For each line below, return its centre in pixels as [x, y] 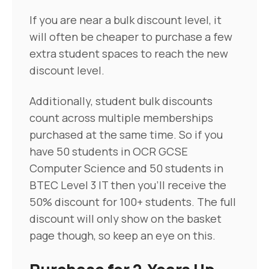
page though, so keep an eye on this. [122, 235]
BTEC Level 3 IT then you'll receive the [128, 185]
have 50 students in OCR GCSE [109, 151]
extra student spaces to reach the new [129, 53]
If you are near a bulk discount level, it [125, 20]
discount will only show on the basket [125, 218]
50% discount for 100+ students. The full [133, 201]
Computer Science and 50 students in [126, 168]
